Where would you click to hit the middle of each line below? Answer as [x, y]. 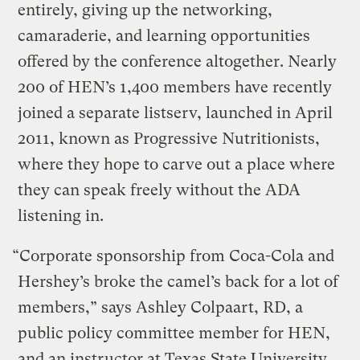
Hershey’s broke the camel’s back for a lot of [178, 281]
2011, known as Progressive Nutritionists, [169, 138]
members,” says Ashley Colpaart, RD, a [161, 307]
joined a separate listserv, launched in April [176, 112]
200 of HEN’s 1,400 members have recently [175, 87]
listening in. [61, 215]
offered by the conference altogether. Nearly [178, 61]
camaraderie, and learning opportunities [164, 35]
